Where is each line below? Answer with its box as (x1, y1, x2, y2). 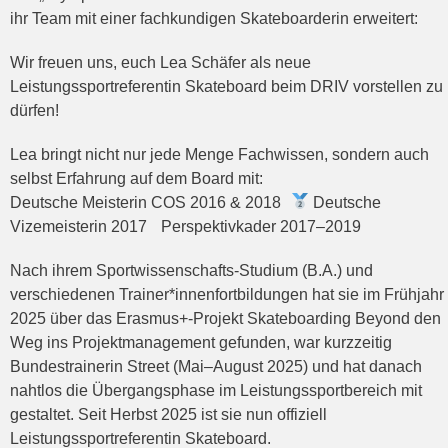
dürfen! (10, 101, 59, 119)
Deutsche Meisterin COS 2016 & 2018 (10, 193, 291, 211)
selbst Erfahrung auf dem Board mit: (10, 169, 263, 187)
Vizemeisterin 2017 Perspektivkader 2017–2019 (10, 217, 361, 235)
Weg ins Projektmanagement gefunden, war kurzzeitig (10, 333, 392, 351)
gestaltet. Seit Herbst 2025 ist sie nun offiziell (10, 405, 327, 423)
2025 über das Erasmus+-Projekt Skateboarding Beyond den (10, 309, 441, 327)
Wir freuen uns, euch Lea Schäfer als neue (10, 53, 311, 71)
